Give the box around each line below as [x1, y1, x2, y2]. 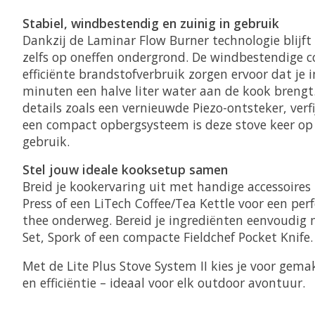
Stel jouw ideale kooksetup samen [22, 161, 228, 179]
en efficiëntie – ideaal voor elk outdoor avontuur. [22, 274, 305, 291]
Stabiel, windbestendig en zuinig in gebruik [22, 14, 279, 32]
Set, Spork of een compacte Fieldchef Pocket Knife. [22, 229, 313, 246]
